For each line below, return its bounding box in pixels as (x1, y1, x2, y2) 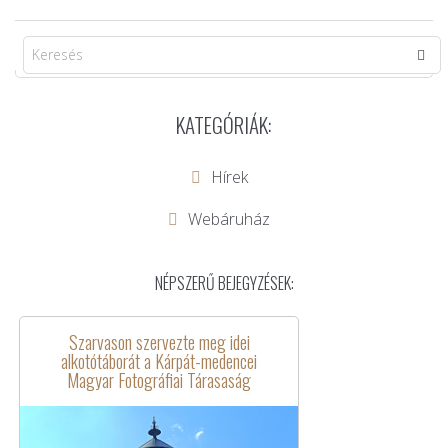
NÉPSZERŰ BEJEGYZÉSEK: (154, 271, 294, 296)
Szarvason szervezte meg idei (68, 329, 250, 356)
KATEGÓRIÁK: (176, 109, 272, 141)
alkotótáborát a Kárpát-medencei (61, 348, 257, 375)
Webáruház (188, 208, 270, 231)
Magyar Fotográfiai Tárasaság (67, 367, 251, 394)
